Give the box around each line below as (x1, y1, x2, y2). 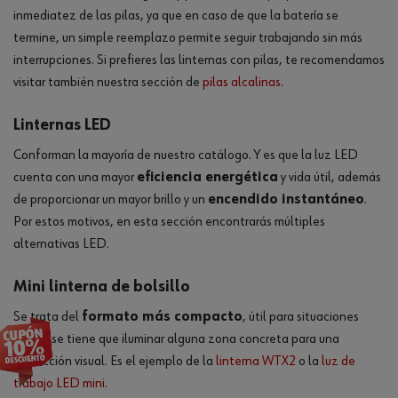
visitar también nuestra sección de (13, 76, 203, 90)
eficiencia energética (137, 171, 278, 185)
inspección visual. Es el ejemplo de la (13, 354, 216, 369)
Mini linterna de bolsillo (13, 279, 190, 295)
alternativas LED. (13, 237, 109, 251)
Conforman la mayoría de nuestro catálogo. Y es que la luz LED (13, 148, 358, 163)
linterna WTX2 (216, 354, 296, 369)
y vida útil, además (278, 171, 381, 185)
